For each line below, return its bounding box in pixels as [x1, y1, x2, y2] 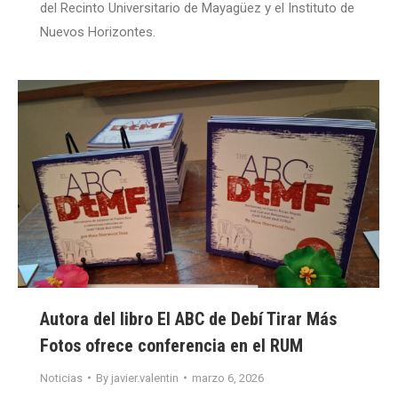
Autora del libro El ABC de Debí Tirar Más [40, 307, 337, 330]
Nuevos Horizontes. [40, 24, 155, 41]
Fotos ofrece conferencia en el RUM [40, 334, 303, 356]
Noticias [40, 370, 83, 385]
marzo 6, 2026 [192, 370, 264, 385]
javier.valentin [111, 370, 179, 385]
